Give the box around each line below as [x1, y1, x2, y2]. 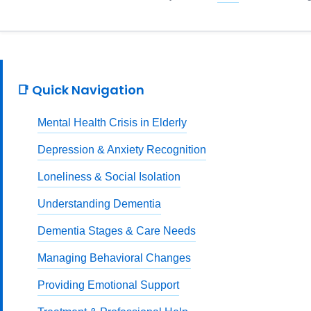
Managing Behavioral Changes [37, 252, 191, 264]
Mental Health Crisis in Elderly [37, 117, 187, 128]
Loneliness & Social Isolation [37, 171, 180, 183]
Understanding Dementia [37, 198, 161, 210]
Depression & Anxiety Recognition [37, 144, 206, 155]
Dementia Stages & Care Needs [37, 225, 196, 237]
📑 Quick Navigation [17, 81, 144, 99]
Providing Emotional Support [37, 279, 179, 291]
